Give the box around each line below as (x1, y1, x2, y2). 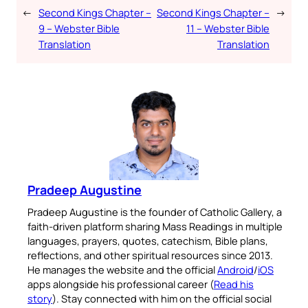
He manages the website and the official (27, 262, 217, 276)
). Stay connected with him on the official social (52, 291, 272, 305)
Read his (214, 276, 254, 291)
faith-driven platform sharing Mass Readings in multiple (27, 219, 283, 233)
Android (217, 262, 254, 276)
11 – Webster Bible (186, 21, 269, 35)
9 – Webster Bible (38, 21, 120, 35)
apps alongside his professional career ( (27, 276, 214, 291)
